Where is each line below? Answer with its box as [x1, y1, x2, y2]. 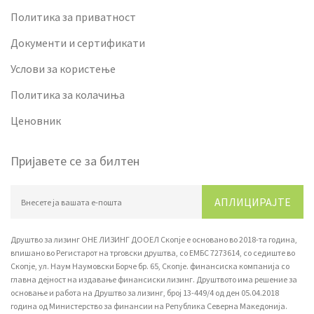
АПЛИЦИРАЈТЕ [214, 194, 291, 209]
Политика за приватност [11, 10, 136, 25]
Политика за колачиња [11, 88, 125, 102]
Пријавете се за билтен [11, 153, 139, 170]
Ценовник [11, 114, 61, 128]
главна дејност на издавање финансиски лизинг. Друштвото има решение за [11, 274, 297, 285]
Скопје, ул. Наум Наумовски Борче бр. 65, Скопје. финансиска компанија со [11, 261, 289, 272]
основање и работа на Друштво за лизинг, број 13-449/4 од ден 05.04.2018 [11, 287, 279, 299]
